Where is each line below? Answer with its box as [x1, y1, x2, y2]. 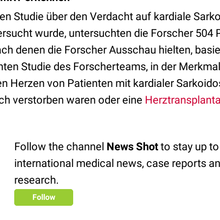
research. [14, 174, 59, 186]
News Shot [107, 140, 158, 153]
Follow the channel [14, 140, 107, 153]
